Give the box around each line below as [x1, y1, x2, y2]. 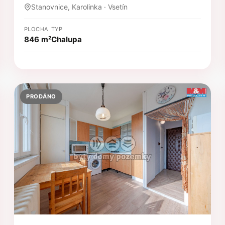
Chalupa [51, 35, 82, 45]
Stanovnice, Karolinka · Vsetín [31, 3, 128, 12]
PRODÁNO [26, 93, 56, 100]
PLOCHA [24, 26, 49, 33]
